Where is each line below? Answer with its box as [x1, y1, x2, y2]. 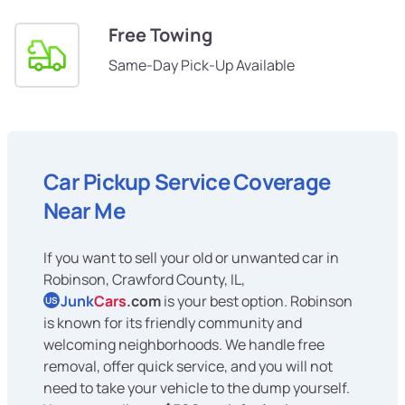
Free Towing [108, 23, 212, 48]
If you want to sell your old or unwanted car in [43, 248, 339, 268]
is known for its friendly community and [43, 313, 302, 334]
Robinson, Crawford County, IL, [43, 269, 245, 290]
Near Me [43, 195, 125, 226]
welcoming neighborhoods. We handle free [43, 334, 325, 355]
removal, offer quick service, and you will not [43, 356, 333, 377]
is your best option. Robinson [161, 291, 353, 312]
